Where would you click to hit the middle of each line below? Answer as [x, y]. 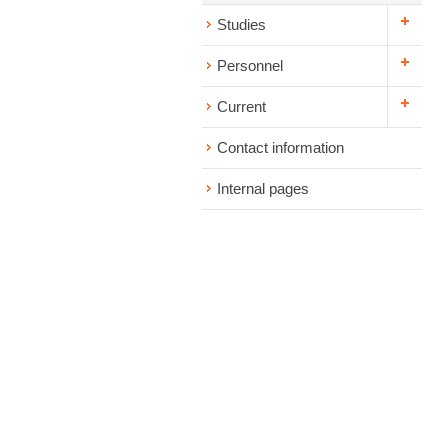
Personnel [250, 65]
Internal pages [263, 188]
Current [241, 106]
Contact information [280, 147]
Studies [241, 24]
